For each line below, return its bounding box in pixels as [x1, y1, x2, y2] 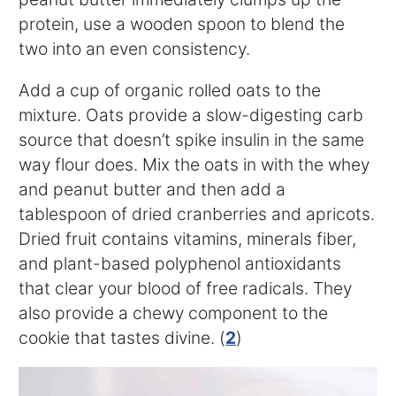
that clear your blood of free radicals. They [19, 278, 353, 300]
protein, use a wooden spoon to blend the [19, 13, 346, 35]
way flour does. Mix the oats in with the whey [19, 154, 370, 176]
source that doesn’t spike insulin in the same [19, 129, 365, 151]
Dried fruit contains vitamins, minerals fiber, [19, 228, 357, 250]
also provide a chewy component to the [19, 302, 329, 324]
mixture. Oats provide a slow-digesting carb [19, 104, 364, 126]
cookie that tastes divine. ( [19, 327, 226, 349]
